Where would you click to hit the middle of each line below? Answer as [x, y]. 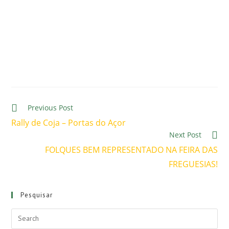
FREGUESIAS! [193, 164]
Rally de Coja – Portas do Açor [69, 122]
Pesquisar [37, 195]
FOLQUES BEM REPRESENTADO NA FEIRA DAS [131, 150]
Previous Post [51, 107]
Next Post [185, 134]
